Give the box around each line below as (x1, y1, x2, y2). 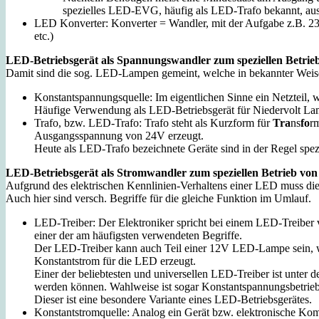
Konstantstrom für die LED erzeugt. (34, 254, 196, 267)
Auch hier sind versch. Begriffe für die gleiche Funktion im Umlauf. (6, 192, 311, 204)
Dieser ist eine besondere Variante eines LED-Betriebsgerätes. (34, 293, 312, 305)
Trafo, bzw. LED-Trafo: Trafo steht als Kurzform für (34, 116, 273, 129)
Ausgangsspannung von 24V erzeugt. (34, 129, 204, 142)
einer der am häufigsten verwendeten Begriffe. (34, 229, 242, 241)
